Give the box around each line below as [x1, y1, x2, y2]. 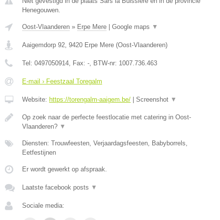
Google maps [112, 23, 152, 30]
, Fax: [69, 59, 87, 67]
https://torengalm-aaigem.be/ [49, 96, 131, 103]
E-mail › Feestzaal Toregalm [22, 78, 102, 85]
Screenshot [136, 96, 170, 103]
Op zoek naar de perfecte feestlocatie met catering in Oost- [22, 113, 191, 121]
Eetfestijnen [22, 149, 56, 156]
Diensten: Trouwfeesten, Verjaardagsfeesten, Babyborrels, [22, 139, 188, 147]
